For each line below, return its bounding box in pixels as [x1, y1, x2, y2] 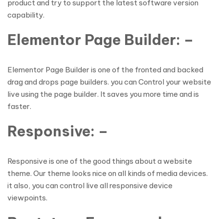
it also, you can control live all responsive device [7, 181, 173, 190]
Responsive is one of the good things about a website [7, 156, 192, 166]
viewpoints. [7, 193, 47, 202]
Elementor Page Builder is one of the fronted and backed [7, 65, 203, 74]
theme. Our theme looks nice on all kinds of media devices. [7, 169, 208, 178]
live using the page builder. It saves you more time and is [7, 89, 199, 99]
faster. [7, 102, 31, 111]
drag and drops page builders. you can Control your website [7, 77, 211, 87]
